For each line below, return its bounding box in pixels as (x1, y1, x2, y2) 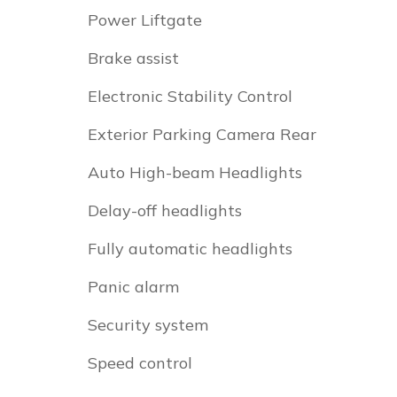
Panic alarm (88, 276, 179, 297)
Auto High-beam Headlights (88, 162, 302, 183)
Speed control (88, 353, 192, 373)
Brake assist (88, 48, 179, 68)
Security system (88, 315, 208, 335)
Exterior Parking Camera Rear (88, 124, 316, 144)
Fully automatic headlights (88, 238, 292, 259)
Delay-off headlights (88, 200, 242, 221)
